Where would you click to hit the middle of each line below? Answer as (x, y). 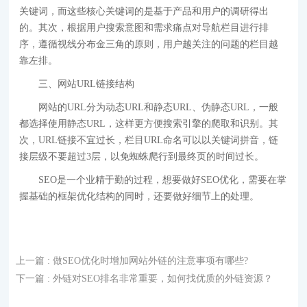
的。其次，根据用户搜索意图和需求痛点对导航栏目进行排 (144, 27)
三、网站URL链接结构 (87, 84)
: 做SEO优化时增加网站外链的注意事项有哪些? (148, 260)
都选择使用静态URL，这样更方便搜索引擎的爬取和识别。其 (149, 123)
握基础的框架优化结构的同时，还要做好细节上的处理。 (139, 196)
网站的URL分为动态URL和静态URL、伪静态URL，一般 (159, 107)
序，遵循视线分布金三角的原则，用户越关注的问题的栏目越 (149, 44)
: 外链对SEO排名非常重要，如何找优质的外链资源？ (160, 278)
